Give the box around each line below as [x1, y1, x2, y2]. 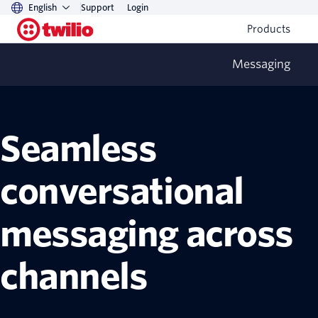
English [28, 2, 57, 13]
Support [81, 2, 114, 13]
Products [247, 23, 290, 35]
